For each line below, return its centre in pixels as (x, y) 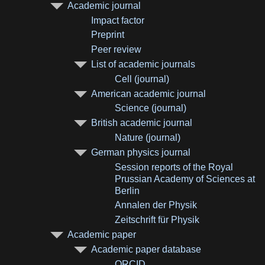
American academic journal (149, 93)
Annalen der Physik (156, 205)
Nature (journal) (148, 138)
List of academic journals (143, 64)
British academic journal (142, 123)
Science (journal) (151, 108)
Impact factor (118, 20)
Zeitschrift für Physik (157, 220)
